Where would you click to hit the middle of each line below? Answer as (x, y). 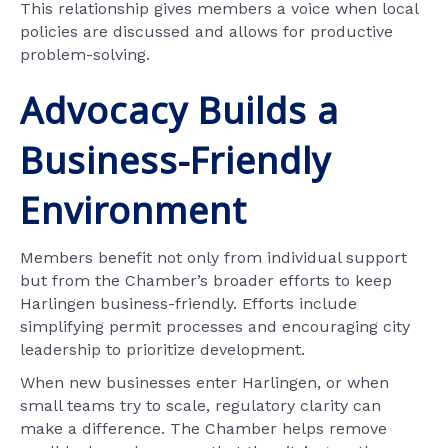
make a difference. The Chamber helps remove (203, 429)
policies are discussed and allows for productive (206, 32)
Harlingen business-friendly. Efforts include (188, 304)
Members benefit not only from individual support (213, 258)
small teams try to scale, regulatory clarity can (200, 406)
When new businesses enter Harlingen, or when (204, 383)
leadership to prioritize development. (162, 350)
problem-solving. (85, 55)
